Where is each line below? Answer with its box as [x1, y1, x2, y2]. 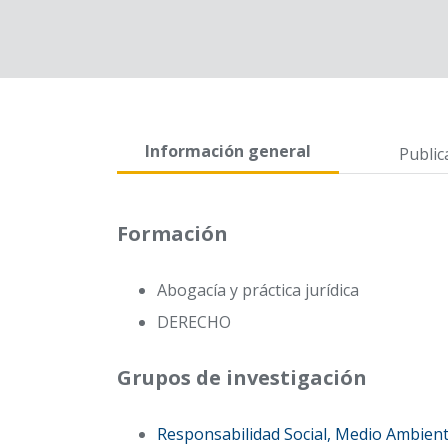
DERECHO [157, 311, 231, 333]
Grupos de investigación [117, 364, 367, 391]
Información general [145, 140, 311, 162]
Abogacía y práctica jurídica [157, 279, 359, 301]
